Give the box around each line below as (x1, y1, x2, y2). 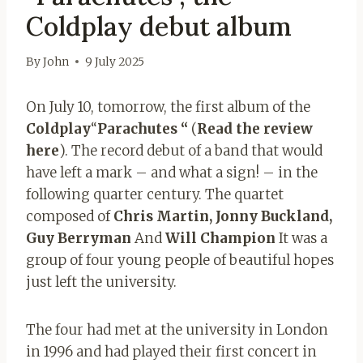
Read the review (197, 119, 313, 138)
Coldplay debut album (26, 9, 292, 43)
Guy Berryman (26, 228, 131, 247)
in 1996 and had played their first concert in (26, 342, 317, 361)
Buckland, (261, 207, 332, 225)
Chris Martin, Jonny (113, 207, 258, 225)
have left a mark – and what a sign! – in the (26, 163, 318, 181)
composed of (26, 207, 113, 225)
